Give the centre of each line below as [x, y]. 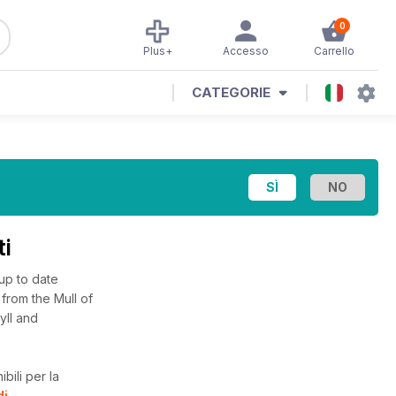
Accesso [246, 51]
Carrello [334, 51]
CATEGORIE [231, 92]
